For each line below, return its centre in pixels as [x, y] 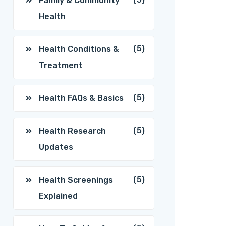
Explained [58, 196]
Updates [56, 147]
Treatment [61, 65]
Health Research [72, 131]
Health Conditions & [79, 49]
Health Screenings [76, 180]
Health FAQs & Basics [81, 98]
